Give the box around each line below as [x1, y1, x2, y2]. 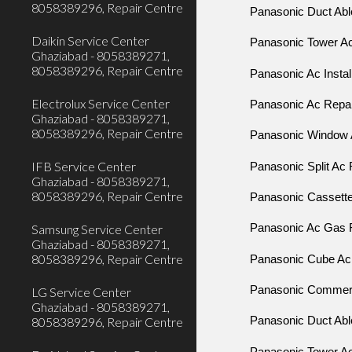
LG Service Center [31, 284, 131, 299]
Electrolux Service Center [31, 96, 170, 111]
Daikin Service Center [31, 33, 149, 48]
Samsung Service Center [31, 222, 163, 236]
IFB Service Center [31, 159, 136, 174]
